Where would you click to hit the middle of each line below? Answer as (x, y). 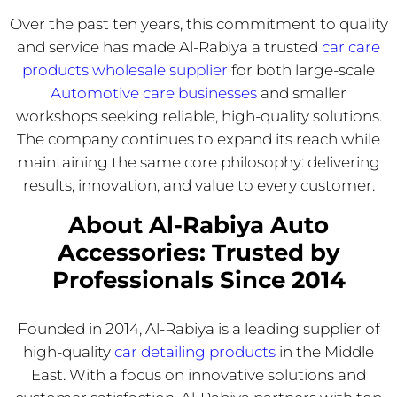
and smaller (302, 93)
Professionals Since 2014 (198, 280)
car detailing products (197, 351)
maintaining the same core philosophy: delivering (198, 162)
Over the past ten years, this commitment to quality (198, 23)
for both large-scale (301, 70)
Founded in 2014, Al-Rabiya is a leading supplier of (198, 328)
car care (351, 47)
